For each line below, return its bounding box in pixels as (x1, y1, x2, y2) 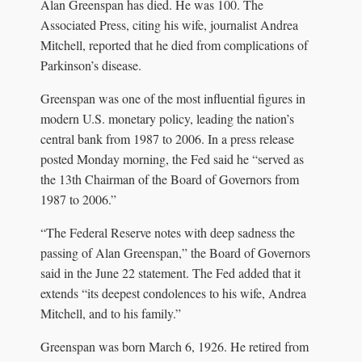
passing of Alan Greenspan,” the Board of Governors (40, 243, 310, 261)
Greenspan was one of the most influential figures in (40, 89, 305, 107)
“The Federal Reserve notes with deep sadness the (40, 223, 295, 241)
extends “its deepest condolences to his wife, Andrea (40, 284, 306, 301)
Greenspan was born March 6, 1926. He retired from (40, 337, 309, 355)
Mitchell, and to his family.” (40, 304, 181, 322)
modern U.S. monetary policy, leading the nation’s (40, 109, 294, 127)
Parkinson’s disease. (40, 56, 141, 74)
